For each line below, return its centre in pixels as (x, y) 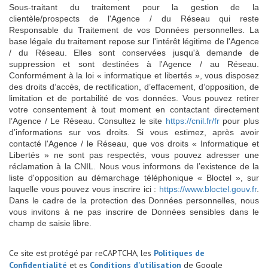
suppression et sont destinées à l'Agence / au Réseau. (134, 64)
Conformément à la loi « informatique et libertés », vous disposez (134, 75)
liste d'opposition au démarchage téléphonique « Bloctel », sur (134, 177)
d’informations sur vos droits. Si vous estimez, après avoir (134, 132)
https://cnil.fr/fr (192, 121)
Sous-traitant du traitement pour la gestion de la (134, 7)
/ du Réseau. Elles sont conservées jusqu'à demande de (134, 52)
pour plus (239, 121)
